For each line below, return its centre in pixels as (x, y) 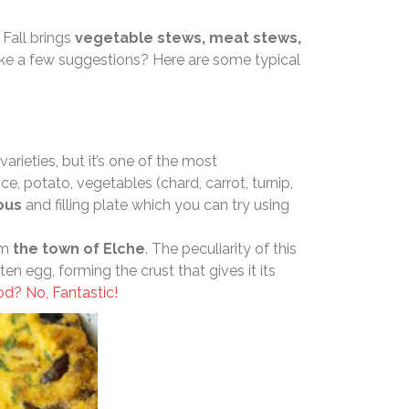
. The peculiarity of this (221, 249)
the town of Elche (79, 249)
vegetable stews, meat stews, (188, 38)
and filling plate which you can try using (156, 205)
